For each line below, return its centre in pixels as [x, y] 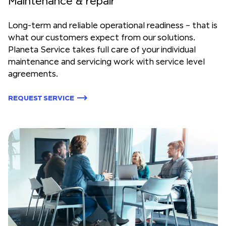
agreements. [33, 74]
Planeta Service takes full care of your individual [102, 49]
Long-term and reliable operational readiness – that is [113, 25]
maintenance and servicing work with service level [106, 62]
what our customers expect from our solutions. [102, 37]
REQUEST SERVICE [41, 98]
